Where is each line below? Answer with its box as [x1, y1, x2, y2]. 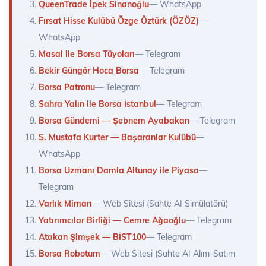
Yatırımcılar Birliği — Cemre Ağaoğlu [39, 215, 186, 226]
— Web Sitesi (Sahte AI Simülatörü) [92, 198, 228, 210]
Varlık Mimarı [39, 198, 92, 210]
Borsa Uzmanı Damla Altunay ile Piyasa [39, 165, 199, 176]
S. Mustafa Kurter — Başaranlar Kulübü [39, 132, 196, 143]
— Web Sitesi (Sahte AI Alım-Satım [100, 248, 235, 259]
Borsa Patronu [39, 82, 95, 93]
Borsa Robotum [39, 248, 100, 259]
